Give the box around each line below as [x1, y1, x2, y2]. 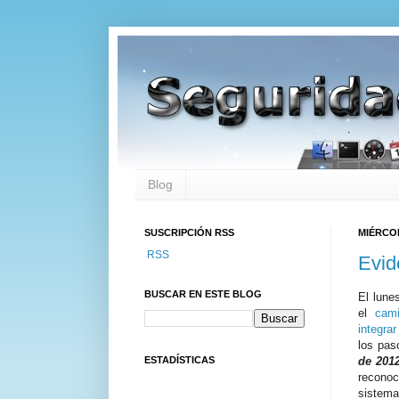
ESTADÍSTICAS [144, 354, 215, 365]
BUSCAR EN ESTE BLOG [144, 288, 262, 299]
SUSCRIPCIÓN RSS [144, 226, 234, 238]
